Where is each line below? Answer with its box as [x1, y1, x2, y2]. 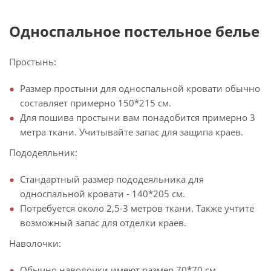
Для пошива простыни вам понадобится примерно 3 [20, 111, 255, 124]
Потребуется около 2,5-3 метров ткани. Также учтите [20, 202, 254, 215]
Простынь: [9, 56, 56, 68]
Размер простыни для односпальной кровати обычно [20, 82, 260, 95]
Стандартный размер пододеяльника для [20, 173, 204, 186]
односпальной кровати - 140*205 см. [20, 188, 185, 200]
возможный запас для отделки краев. [20, 217, 186, 229]
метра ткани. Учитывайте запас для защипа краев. [20, 126, 243, 139]
